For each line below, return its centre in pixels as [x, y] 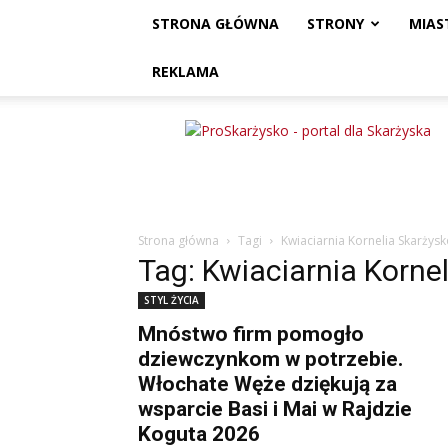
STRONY [335, 23]
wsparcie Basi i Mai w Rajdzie [275, 409]
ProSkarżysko [233, 129]
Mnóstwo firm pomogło [251, 334]
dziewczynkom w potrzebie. [270, 359]
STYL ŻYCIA [171, 300]
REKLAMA [185, 71]
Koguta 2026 [199, 434]
